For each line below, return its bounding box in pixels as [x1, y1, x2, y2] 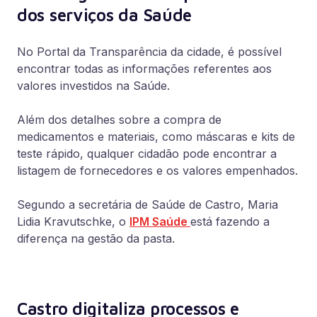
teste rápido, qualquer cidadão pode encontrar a [17, 146, 277, 161]
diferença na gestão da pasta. [17, 231, 175, 246]
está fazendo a [190, 214, 270, 229]
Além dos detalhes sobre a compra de [17, 113, 221, 127]
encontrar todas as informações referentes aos [17, 62, 272, 76]
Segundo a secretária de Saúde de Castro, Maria [17, 197, 278, 212]
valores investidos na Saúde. [17, 79, 170, 93]
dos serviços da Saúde [17, 5, 192, 25]
